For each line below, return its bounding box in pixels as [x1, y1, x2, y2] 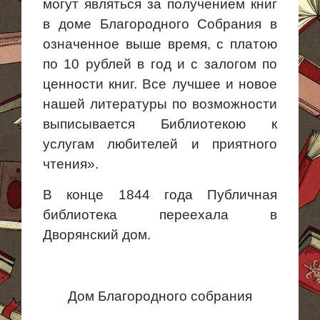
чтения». [43, 156, 99, 171]
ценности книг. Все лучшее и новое [43, 76, 277, 91]
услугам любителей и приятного [43, 136, 277, 151]
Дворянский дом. [43, 227, 151, 242]
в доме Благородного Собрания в [43, 16, 277, 31]
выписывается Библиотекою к [43, 116, 277, 131]
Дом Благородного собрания [68, 289, 252, 304]
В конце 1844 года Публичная [43, 187, 277, 202]
